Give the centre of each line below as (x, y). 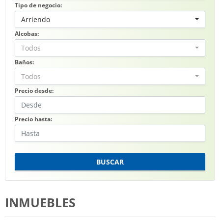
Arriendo (36, 19)
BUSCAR (110, 162)
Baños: (24, 62)
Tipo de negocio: (38, 5)
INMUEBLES (40, 203)
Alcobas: (27, 34)
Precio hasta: (33, 119)
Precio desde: (34, 91)
